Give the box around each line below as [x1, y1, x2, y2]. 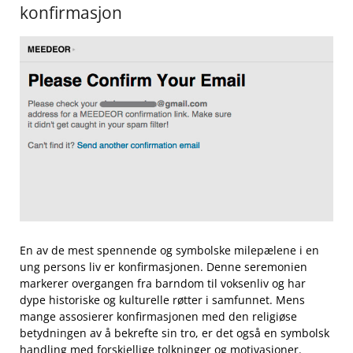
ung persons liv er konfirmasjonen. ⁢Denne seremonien [20, 259, 307, 275]
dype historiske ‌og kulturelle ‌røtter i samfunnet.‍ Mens [20, 292, 305, 308]
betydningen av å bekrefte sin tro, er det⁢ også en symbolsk [20, 325, 329, 341]
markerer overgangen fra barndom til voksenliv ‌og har [20, 276, 306, 292]
